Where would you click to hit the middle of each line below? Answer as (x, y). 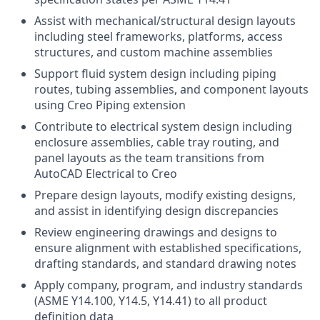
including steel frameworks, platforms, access (159, 36)
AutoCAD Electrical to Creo (106, 174)
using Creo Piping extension (110, 105)
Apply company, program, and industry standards (169, 285)
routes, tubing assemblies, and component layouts (171, 89)
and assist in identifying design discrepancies (156, 211)
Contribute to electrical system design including (163, 126)
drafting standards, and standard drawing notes (165, 264)
